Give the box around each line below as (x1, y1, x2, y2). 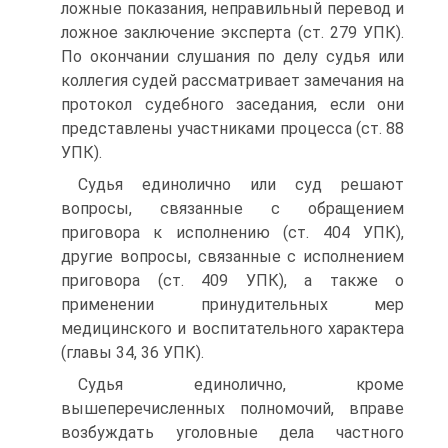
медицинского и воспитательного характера (61, 319, 404, 338)
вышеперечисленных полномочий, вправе (61, 399, 404, 418)
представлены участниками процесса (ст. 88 (61, 119, 404, 138)
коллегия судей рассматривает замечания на (61, 71, 404, 90)
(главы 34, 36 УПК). (61, 343, 204, 362)
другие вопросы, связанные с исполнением (61, 247, 404, 266)
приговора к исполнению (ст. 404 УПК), (61, 223, 404, 242)
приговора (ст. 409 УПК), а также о (61, 271, 404, 290)
